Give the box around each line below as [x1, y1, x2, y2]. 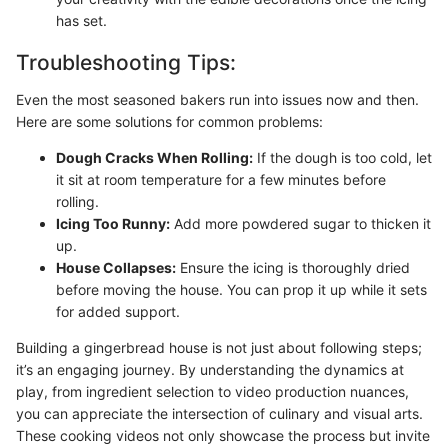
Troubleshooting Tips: [16, 49, 236, 75]
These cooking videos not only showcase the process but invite [16, 427, 430, 444]
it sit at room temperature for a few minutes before [56, 171, 386, 188]
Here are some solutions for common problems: [16, 113, 323, 130]
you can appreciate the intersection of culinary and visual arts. [16, 405, 423, 422]
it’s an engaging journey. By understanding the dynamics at [16, 361, 404, 378]
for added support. [56, 303, 180, 320]
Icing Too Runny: [56, 215, 170, 232]
